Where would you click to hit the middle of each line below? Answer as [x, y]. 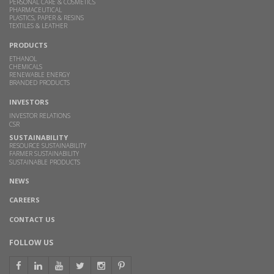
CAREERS [24, 200]
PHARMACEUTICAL [35, 10]
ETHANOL [23, 59]
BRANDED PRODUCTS [39, 83]
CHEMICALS [26, 67]
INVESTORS [29, 102]
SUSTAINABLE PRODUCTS [45, 162]
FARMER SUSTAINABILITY [44, 154]
